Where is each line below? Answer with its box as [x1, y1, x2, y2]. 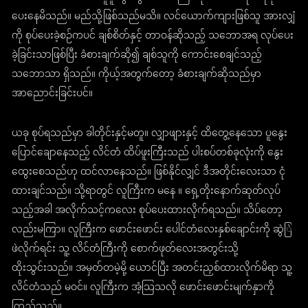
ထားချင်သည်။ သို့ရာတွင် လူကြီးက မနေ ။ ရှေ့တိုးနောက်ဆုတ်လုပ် [12, 181, 281, 203]
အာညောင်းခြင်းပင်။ [12, 83, 93, 105]
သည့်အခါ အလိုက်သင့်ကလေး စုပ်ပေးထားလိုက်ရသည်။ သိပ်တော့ [12, 200, 283, 222]
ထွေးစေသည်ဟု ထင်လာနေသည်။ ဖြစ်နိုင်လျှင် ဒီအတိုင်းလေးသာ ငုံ [12, 162, 286, 184]
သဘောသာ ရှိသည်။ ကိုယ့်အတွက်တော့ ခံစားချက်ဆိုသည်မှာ [12, 64, 262, 86]
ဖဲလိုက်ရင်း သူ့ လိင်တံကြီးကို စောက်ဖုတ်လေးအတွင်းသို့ [12, 239, 239, 261]
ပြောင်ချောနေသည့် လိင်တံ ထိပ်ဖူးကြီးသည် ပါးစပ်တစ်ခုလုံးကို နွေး [12, 142, 284, 164]
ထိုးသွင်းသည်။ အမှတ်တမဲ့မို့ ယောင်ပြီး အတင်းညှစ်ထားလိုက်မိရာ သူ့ [12, 258, 293, 280]
